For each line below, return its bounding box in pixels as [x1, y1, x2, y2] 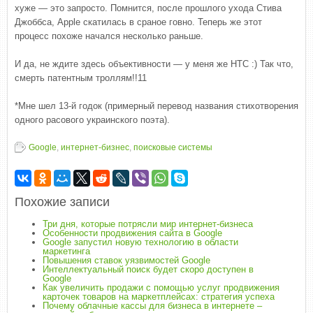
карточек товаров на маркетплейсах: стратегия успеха [43, 291, 275, 302]
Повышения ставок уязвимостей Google [43, 255, 210, 265]
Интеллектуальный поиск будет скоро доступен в [43, 264, 254, 275]
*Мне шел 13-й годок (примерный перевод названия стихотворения [15, 101, 298, 111]
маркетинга [43, 246, 90, 256]
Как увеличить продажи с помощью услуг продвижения [43, 282, 279, 293]
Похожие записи [15, 195, 110, 209]
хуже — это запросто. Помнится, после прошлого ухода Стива [15, 3, 282, 13]
